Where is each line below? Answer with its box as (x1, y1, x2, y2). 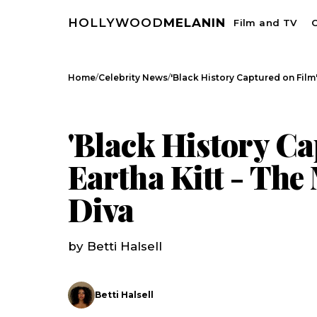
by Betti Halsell (68, 239, 162, 253)
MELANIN (163, 15, 226, 30)
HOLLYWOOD (68, 15, 164, 30)
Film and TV (234, 17, 297, 28)
